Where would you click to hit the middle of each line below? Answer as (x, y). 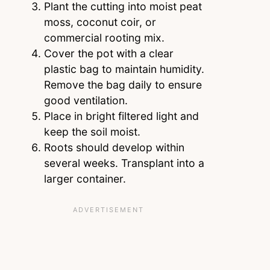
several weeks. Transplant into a (124, 163)
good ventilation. (86, 100)
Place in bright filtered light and (121, 116)
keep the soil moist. (92, 131)
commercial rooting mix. (104, 37)
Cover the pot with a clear (108, 53)
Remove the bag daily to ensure (123, 84)
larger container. (85, 178)
